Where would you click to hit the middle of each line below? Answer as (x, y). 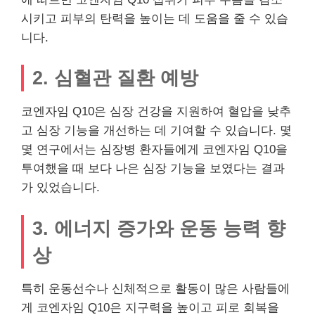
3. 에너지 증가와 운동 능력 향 (159, 228)
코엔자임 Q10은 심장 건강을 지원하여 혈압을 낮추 (156, 112)
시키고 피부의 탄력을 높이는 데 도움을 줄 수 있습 (155, 18)
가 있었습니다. (60, 188)
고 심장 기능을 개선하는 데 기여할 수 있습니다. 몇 (156, 131)
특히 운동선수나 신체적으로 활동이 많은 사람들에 (155, 288)
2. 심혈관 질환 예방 (115, 78)
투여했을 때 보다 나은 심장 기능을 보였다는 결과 (153, 169)
